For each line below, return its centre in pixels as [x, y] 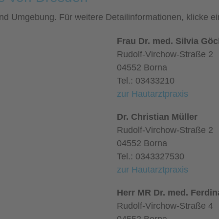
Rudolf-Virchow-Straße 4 [165, 206]
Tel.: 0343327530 [151, 156]
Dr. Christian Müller [157, 117]
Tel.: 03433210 [146, 81]
